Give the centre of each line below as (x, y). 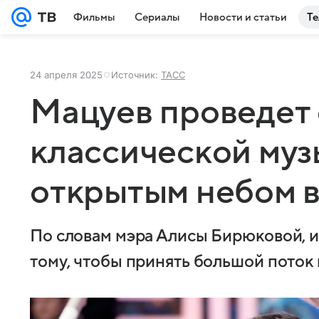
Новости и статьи (243, 17)
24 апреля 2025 (66, 75)
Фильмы (94, 17)
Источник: (136, 75)
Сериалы (157, 17)
